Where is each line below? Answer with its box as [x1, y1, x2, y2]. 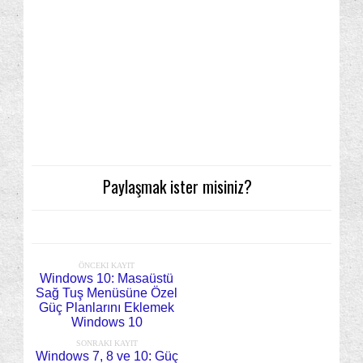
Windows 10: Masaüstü [40, 271, 173, 286]
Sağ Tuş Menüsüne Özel [36, 286, 177, 301]
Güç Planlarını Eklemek [39, 301, 174, 315]
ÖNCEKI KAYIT [79, 261, 135, 271]
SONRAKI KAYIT [75, 339, 138, 348]
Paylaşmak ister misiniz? [103, 174, 252, 199]
